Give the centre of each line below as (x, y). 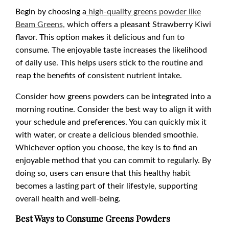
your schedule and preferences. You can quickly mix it (111, 122)
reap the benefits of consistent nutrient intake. (99, 75)
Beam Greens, (40, 24)
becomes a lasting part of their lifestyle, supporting (106, 186)
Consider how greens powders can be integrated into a (113, 96)
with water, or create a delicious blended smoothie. (107, 134)
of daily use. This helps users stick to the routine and (109, 62)
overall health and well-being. (68, 198)
